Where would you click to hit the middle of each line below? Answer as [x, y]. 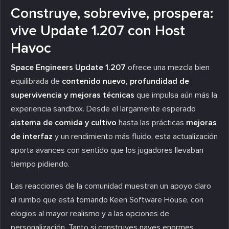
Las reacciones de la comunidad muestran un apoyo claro [111, 186]
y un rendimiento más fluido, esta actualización [135, 136]
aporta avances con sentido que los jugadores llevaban [107, 150]
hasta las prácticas [151, 122]
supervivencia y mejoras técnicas [73, 95]
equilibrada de [36, 81]
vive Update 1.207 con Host [98, 30]
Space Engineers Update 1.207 [68, 67]
